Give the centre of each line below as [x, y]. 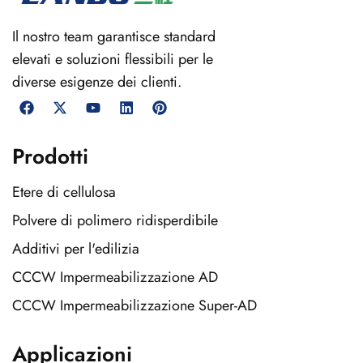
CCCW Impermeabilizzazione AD [115, 278]
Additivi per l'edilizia [76, 249]
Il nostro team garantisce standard [114, 37]
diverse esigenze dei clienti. [97, 82]
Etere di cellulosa [64, 192]
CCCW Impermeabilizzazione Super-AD [135, 306]
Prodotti [50, 157]
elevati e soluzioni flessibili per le [113, 60]
